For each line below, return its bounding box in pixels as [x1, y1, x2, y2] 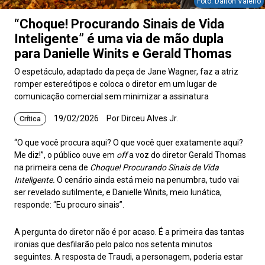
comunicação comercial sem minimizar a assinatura [14, 92, 209, 101]
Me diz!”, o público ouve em [14, 150, 117, 160]
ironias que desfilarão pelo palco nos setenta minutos [14, 240, 212, 250]
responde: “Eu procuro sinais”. [14, 200, 124, 209]
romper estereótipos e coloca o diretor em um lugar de [14, 79, 217, 89]
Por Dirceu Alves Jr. [106, 114, 178, 123]
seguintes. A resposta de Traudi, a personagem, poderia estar [14, 252, 243, 262]
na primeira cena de [14, 163, 90, 172]
